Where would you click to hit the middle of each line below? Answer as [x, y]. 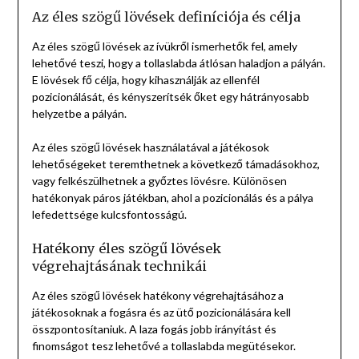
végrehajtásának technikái [119, 266]
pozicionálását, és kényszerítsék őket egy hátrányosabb [170, 97]
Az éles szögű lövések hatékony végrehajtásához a [157, 296]
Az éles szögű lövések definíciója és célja [166, 17]
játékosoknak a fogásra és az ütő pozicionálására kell [161, 313]
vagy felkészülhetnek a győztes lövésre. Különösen [159, 181]
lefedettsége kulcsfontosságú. [109, 215]
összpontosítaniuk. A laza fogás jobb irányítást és [154, 329]
